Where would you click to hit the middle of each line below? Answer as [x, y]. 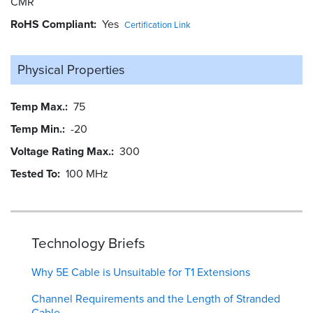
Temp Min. [36, 129]
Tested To [34, 173]
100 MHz [87, 173]
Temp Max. [38, 106]
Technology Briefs [88, 243]
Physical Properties [71, 69]
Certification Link [158, 24]
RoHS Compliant [52, 24]
